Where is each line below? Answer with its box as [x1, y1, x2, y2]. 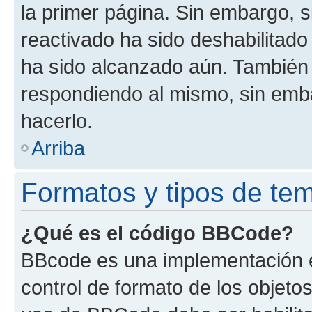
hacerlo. [21, 109, 93, 132]
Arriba [31, 136, 85, 159]
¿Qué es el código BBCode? [21, 221, 294, 244]
